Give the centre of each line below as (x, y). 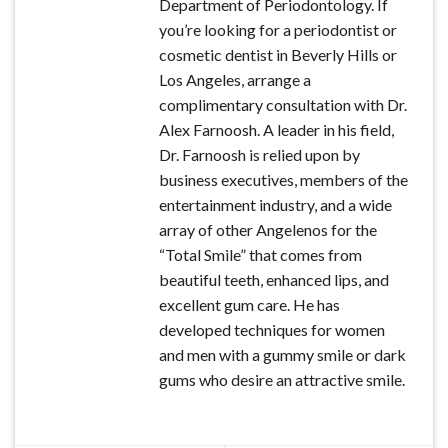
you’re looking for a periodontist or (278, 29)
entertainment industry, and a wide (275, 204)
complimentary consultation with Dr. (283, 104)
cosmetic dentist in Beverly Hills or (278, 54)
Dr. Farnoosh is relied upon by (259, 154)
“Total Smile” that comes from (260, 254)
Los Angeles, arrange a (235, 79)
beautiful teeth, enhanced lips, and (274, 279)
